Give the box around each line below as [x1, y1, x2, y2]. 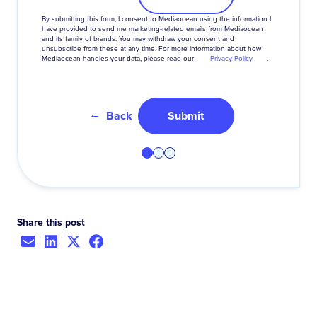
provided [59, 23, 88, 34]
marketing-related [129, 23, 184, 34]
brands [93, 33, 115, 44]
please [144, 53, 165, 64]
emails [186, 23, 206, 34]
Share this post [17, 215, 85, 230]
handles [83, 53, 108, 64]
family [65, 33, 83, 44]
